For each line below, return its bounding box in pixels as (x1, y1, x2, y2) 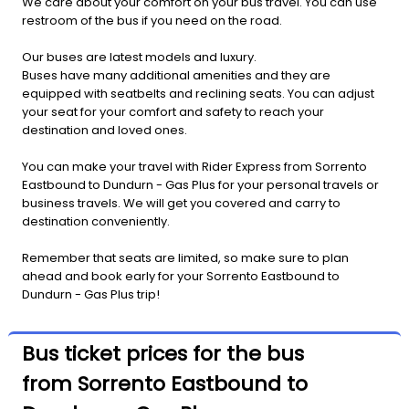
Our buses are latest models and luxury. (22, 48, 257, 67)
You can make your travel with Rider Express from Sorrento (22, 158, 367, 176)
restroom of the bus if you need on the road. (22, 12, 282, 30)
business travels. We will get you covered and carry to (22, 194, 341, 213)
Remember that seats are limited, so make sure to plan (22, 249, 349, 267)
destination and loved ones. (22, 121, 187, 140)
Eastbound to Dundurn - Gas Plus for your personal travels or (22, 176, 379, 194)
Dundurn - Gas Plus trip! (22, 286, 160, 304)
